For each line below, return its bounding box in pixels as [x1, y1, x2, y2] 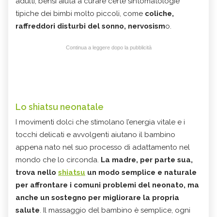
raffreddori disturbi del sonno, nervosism [15, 21, 165, 31]
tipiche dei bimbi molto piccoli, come [15, 9, 145, 18]
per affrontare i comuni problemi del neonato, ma [15, 180, 199, 189]
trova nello [15, 168, 58, 177]
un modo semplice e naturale [85, 168, 197, 177]
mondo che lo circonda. [15, 155, 101, 164]
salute [15, 205, 40, 215]
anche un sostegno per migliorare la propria [15, 193, 179, 202]
